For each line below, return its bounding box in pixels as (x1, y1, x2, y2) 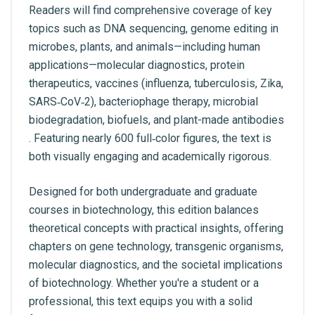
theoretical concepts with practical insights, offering (29, 221, 283, 235)
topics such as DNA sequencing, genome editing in (29, 22, 278, 35)
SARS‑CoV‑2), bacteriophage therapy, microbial (29, 95, 258, 108)
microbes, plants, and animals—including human (29, 40, 260, 53)
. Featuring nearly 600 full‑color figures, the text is (29, 131, 271, 145)
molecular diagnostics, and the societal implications (29, 258, 283, 271)
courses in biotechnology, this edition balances (29, 203, 259, 217)
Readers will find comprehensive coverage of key (29, 4, 272, 17)
